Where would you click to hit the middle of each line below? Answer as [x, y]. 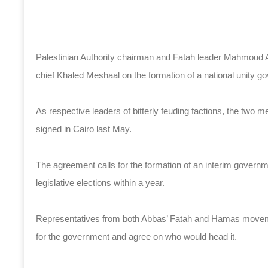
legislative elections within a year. [100, 183]
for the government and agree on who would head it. [136, 237]
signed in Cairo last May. [84, 129]
